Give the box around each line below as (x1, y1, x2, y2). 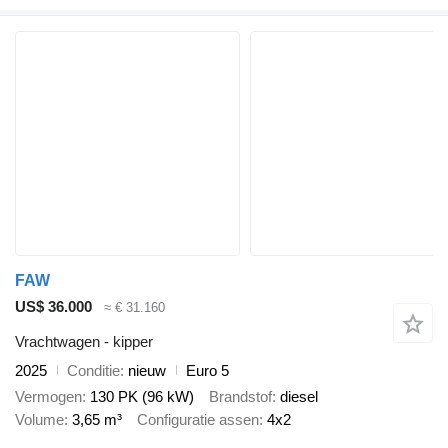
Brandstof (209, 388, 272, 406)
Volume (15, 411, 64, 429)
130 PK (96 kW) (90, 388, 194, 406)
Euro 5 (186, 361, 229, 379)
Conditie (67, 361, 120, 379)
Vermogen (15, 388, 82, 406)
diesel (280, 388, 318, 406)
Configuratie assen (137, 411, 259, 429)
